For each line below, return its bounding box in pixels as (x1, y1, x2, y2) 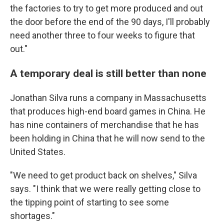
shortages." (10, 210, 55, 221)
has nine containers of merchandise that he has (10, 119, 199, 130)
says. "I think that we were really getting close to (10, 183, 200, 194)
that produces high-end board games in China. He (10, 106, 205, 116)
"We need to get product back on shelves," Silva (10, 170, 197, 180)
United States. (10, 146, 65, 157)
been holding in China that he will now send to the (10, 133, 205, 143)
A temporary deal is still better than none (10, 67, 206, 79)
